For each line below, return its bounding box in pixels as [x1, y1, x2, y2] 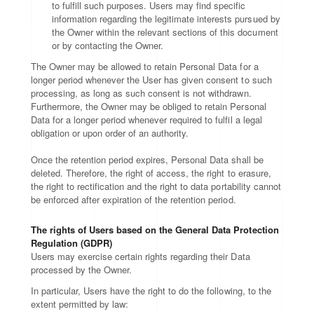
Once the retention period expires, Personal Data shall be [31, 153, 264, 166]
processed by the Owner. [31, 263, 132, 276]
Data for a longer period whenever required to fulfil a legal [31, 113, 262, 126]
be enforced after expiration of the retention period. [31, 193, 236, 206]
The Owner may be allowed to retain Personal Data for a [31, 60, 259, 73]
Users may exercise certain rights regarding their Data [31, 250, 250, 263]
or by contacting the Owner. [52, 39, 164, 52]
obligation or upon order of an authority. [31, 126, 189, 139]
